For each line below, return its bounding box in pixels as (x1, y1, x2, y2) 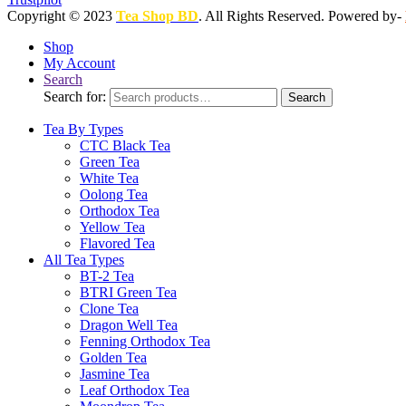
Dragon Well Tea (80, 317, 178, 333)
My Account (43, 55, 115, 72)
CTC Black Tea (80, 138, 170, 154)
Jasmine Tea (80, 366, 150, 382)
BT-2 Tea (80, 268, 134, 285)
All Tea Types (43, 252, 124, 268)
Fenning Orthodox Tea (80, 333, 210, 350)
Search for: (43, 89, 106, 105)
